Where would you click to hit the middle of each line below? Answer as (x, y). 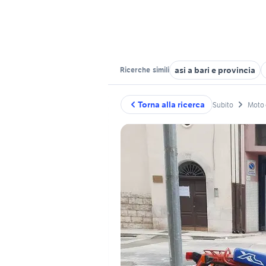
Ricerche (136, 70)
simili (160, 70)
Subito (223, 104)
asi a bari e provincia (215, 70)
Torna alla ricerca (171, 104)
